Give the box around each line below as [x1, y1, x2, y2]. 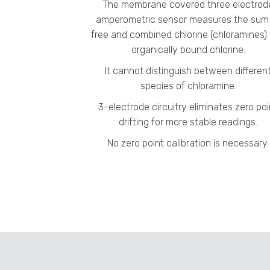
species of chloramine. [140, 80, 236, 92]
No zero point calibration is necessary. [107, 137, 269, 149]
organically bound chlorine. [131, 44, 245, 56]
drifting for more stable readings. [119, 116, 257, 128]
